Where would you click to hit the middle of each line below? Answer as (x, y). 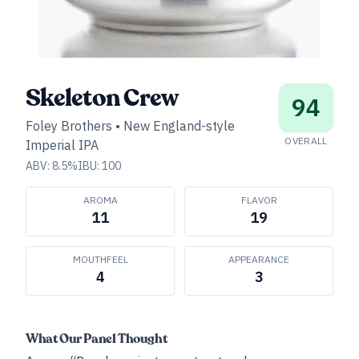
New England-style (179, 126)
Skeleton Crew (102, 98)
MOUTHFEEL (100, 259)
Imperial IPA (62, 145)
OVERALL (306, 141)
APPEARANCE (259, 259)
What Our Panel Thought (97, 339)
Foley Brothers (69, 126)
